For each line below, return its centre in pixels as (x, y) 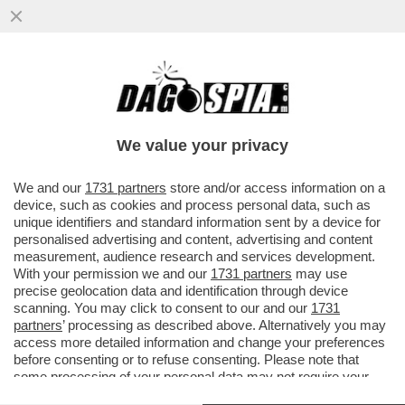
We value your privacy (202, 146)
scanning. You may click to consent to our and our (162, 308)
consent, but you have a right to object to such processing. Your (200, 394)
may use (320, 273)
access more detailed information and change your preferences (199, 342)
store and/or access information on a (276, 188)
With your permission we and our (112, 273)
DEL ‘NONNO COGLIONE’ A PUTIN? (162, 129)
